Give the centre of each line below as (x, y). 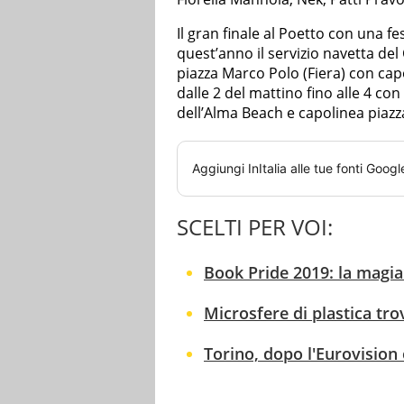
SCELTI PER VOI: (255, 226)
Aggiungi (220, 168)
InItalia (267, 168)
